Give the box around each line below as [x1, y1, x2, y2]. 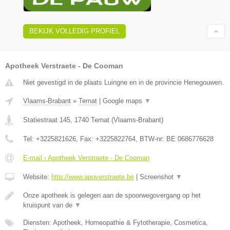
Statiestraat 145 [23, 116, 70, 124]
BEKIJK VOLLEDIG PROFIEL [29, 27, 120, 35]
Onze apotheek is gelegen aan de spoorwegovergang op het [23, 191, 201, 200]
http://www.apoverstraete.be [51, 173, 134, 181]
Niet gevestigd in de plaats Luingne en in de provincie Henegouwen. [23, 79, 224, 87]
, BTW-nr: [136, 135, 166, 143]
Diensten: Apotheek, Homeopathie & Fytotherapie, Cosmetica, [23, 219, 208, 227]
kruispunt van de [23, 201, 74, 209]
